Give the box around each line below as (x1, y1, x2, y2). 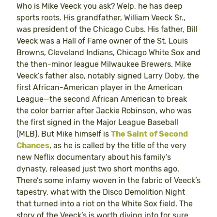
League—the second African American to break (16, 94, 187, 104)
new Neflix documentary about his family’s (16, 153, 171, 162)
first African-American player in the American (16, 83, 183, 93)
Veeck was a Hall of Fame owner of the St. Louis (16, 36, 188, 46)
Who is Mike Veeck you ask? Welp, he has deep (16, 1, 183, 11)
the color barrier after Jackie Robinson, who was (16, 106, 191, 116)
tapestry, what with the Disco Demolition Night (16, 187, 185, 197)
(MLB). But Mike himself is (16, 129, 111, 139)
